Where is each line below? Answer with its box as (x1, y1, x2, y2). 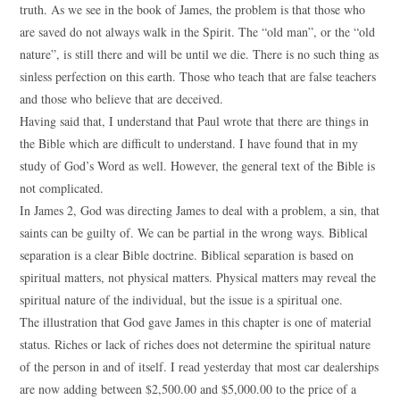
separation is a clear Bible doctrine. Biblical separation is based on (20, 246, 354, 263)
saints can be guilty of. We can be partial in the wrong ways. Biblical (20, 224, 369, 241)
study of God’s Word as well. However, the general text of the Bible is (20, 157, 376, 174)
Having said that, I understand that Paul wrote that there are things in (20, 112, 370, 129)
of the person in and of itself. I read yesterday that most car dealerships (20, 358, 379, 375)
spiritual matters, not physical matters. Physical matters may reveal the (20, 269, 377, 286)
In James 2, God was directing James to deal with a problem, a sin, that (20, 202, 380, 219)
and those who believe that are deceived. (20, 90, 224, 107)
